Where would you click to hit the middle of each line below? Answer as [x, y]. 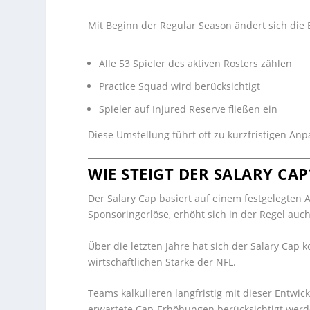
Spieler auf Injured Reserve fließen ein [189, 109]
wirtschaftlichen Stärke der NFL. [162, 262]
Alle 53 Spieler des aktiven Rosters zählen [196, 64]
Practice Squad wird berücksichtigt [180, 86]
